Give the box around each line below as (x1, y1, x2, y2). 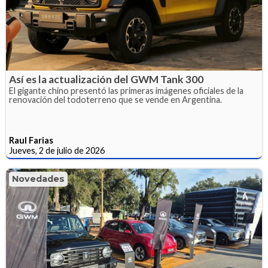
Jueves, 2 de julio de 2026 (9, 145, 105, 156)
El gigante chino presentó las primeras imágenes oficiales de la (9, 85, 243, 96)
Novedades (12, 173, 65, 184)
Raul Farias (9, 135, 53, 145)
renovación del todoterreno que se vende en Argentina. (9, 94, 222, 105)
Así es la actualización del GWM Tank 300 (9, 72, 203, 86)
